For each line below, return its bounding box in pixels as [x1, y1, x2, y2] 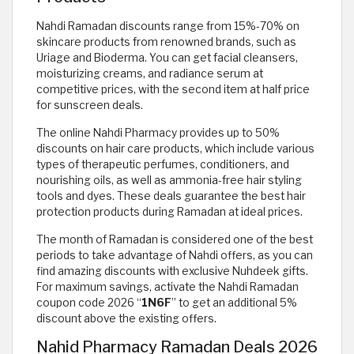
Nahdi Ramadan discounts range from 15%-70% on [36, 19, 299, 32]
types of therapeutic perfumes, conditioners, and [36, 157, 289, 171]
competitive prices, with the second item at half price [36, 82, 310, 96]
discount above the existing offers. [36, 311, 217, 325]
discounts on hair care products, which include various [36, 141, 314, 155]
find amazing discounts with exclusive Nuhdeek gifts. [36, 264, 308, 277]
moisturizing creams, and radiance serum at [36, 66, 263, 80]
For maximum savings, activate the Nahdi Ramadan [36, 280, 299, 293]
